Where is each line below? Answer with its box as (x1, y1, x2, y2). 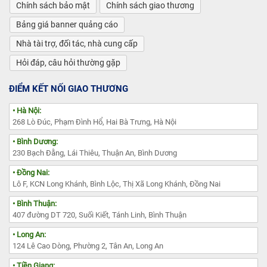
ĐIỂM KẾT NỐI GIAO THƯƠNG (9, 83, 128, 94)
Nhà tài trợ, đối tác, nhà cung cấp (16, 38, 138, 48)
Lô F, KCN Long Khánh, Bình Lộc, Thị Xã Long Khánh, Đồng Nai (13, 179, 221, 188)
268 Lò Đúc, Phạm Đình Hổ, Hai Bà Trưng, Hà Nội (13, 117, 176, 126)
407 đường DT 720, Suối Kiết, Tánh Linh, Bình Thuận (13, 210, 187, 219)
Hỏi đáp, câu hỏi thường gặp (16, 57, 120, 67)
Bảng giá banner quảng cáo (16, 19, 118, 29)
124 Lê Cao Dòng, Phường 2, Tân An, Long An (13, 241, 163, 250)
